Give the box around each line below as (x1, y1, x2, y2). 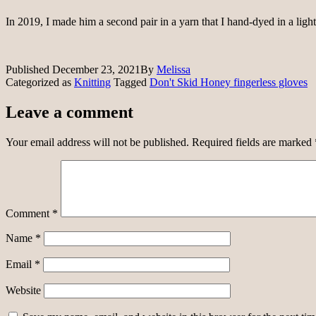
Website (6, 284, 41, 296)
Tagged (114, 75, 150, 88)
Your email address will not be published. (6, 135, 189, 148)
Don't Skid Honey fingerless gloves (150, 75, 308, 88)
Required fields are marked (192, 135, 315, 148)
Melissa (157, 63, 190, 75)
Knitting (74, 75, 111, 88)
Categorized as (6, 75, 74, 88)
